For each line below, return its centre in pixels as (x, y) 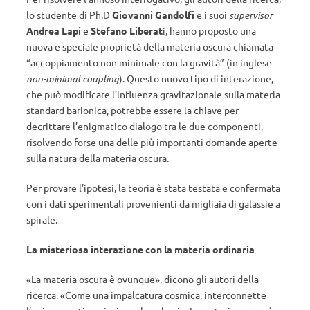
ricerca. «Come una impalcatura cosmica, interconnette (146, 295)
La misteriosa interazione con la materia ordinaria (140, 249)
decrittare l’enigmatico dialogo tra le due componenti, (145, 126)
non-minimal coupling (73, 79)
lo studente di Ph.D (69, 15)
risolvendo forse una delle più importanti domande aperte (152, 142)
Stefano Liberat (127, 30)
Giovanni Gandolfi (153, 15)
